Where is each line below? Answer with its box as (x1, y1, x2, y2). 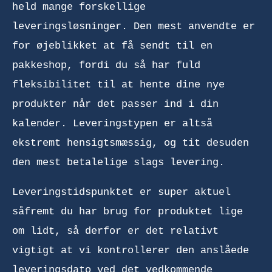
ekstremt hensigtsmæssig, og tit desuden (12, 137, 249, 149)
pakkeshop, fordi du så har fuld (12, 59, 200, 71)
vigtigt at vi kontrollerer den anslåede (12, 244, 249, 256)
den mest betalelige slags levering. (12, 156, 225, 168)
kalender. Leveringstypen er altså (12, 117, 212, 129)
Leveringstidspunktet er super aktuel (12, 186, 231, 198)
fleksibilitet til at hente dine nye (12, 78, 225, 90)
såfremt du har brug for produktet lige (12, 205, 243, 217)
